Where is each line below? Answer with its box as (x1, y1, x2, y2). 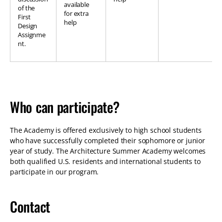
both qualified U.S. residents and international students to (10, 157, 201, 166)
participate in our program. (10, 167, 99, 177)
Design (18, 22, 38, 31)
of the (18, 4, 35, 13)
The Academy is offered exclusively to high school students (10, 125, 202, 135)
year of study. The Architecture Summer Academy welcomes (10, 146, 206, 156)
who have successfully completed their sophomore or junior (10, 136, 206, 146)
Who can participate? (10, 97, 123, 117)
